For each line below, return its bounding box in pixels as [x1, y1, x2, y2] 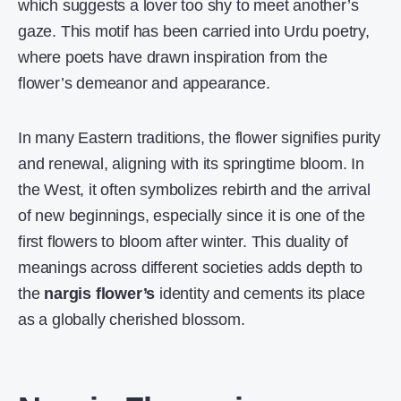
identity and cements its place [155, 285, 366, 303]
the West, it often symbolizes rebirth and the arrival [18, 181, 371, 199]
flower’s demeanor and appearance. [18, 74, 270, 92]
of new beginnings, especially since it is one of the [18, 207, 365, 225]
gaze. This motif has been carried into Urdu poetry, [18, 22, 370, 40]
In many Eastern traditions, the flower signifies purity [18, 129, 380, 147]
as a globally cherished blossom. [18, 311, 245, 328]
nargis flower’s [44, 285, 156, 303]
